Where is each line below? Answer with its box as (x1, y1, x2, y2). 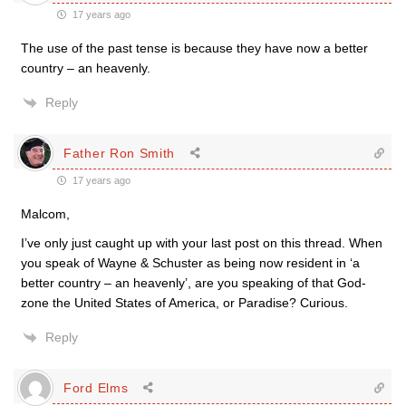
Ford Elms (63, 380, 129, 395)
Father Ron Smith (63, 145, 176, 160)
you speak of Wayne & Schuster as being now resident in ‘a (21, 256, 360, 270)
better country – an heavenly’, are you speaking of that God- (21, 275, 366, 290)
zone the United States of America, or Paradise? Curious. (21, 295, 348, 310)
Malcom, (21, 207, 70, 221)
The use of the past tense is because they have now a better (21, 41, 368, 55)
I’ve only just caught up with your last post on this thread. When (21, 236, 382, 250)
